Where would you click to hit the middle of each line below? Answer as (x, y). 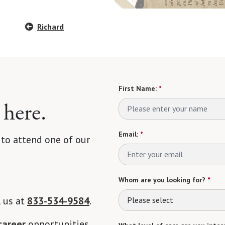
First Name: (138, 88)
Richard (50, 26)
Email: (128, 134)
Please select (150, 200)
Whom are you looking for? (162, 180)
